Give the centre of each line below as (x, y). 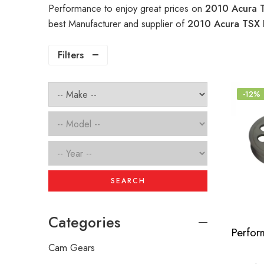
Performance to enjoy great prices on (127, 9)
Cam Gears (72, 248)
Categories (84, 223)
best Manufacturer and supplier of (118, 24)
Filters (71, 55)
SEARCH (128, 181)
